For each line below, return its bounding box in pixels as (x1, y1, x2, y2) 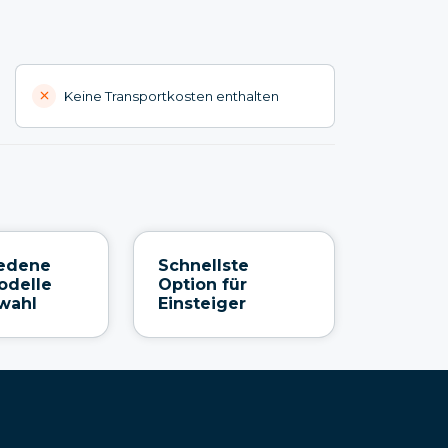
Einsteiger (157, 293, 246, 313)
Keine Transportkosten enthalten (64, 87, 280, 104)
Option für (157, 274, 247, 294)
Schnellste (157, 255, 249, 275)
